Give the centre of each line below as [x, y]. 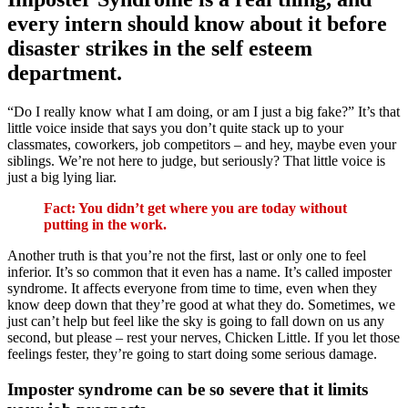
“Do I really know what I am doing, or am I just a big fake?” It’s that [204, 112]
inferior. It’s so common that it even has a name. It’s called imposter [199, 272]
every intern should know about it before [197, 24]
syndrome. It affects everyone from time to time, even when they [192, 289]
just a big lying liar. [62, 178]
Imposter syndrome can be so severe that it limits [188, 390]
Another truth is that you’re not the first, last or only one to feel [187, 256]
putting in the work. [105, 225]
